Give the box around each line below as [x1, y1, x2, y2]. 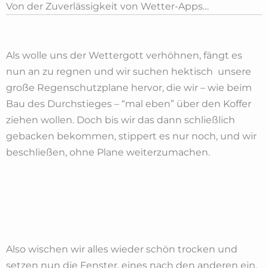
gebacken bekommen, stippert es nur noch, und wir [6, 130, 257, 142]
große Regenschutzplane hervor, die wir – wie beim [6, 81, 252, 93]
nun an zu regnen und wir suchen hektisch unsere [6, 65, 251, 77]
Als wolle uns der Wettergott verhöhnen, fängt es [6, 49, 242, 61]
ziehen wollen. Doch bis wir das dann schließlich [6, 114, 235, 126]
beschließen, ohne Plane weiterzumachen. [6, 146, 210, 158]
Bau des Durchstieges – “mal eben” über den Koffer [6, 98, 251, 109]
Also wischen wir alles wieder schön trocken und [6, 243, 237, 255]
